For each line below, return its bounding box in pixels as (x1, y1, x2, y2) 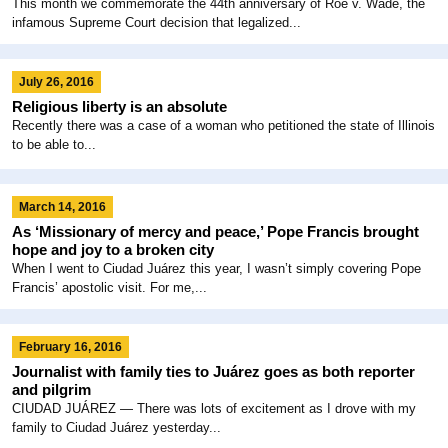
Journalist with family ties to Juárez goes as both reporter (12, 362, 415, 380)
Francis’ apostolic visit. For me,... (12, 279, 207, 295)
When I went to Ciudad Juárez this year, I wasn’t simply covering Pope (12, 260, 421, 276)
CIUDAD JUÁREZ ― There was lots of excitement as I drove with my (12, 400, 416, 416)
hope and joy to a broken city (12, 240, 214, 258)
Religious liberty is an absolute (12, 97, 227, 115)
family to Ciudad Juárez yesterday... (12, 419, 221, 435)
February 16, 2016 (19, 339, 122, 354)
